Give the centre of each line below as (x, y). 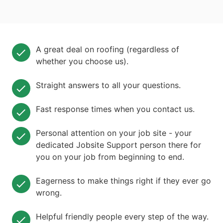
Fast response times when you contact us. (115, 109)
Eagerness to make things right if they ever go (123, 181)
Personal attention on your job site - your (114, 133)
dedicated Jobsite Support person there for (118, 145)
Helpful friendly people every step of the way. (122, 217)
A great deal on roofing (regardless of (108, 50)
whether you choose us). (82, 61)
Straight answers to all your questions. (108, 85)
